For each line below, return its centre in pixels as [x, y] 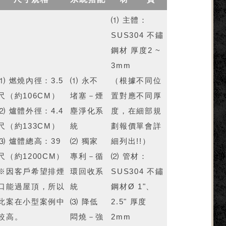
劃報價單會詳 [136, 126]
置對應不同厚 [136, 96]
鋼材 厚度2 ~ [136, 50]
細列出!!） [131, 141]
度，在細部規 [136, 111]
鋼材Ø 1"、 [133, 187]
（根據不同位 [136, 81]
